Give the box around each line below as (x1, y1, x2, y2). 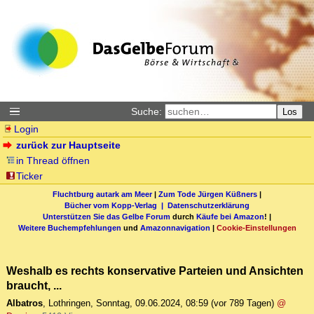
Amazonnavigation (139, 223, 210, 232)
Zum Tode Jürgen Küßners (158, 189, 257, 198)
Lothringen (48, 298, 90, 309)
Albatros (6, 298, 43, 309)
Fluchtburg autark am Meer (53, 189, 152, 198)
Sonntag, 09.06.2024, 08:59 (96, 298, 208, 309)
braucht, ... (6, 279, 62, 292)
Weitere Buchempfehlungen (18, 223, 121, 232)
